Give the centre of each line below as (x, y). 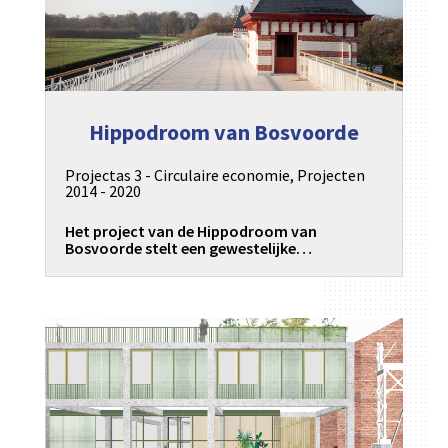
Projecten (330, 174)
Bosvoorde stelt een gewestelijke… (188, 247)
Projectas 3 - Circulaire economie (177, 174)
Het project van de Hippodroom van (190, 230)
